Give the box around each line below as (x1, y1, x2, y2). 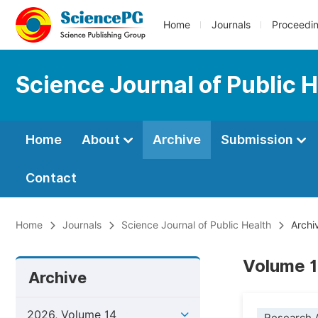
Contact (26, 170, 77, 185)
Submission (221, 132, 296, 147)
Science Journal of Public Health (121, 219, 271, 231)
